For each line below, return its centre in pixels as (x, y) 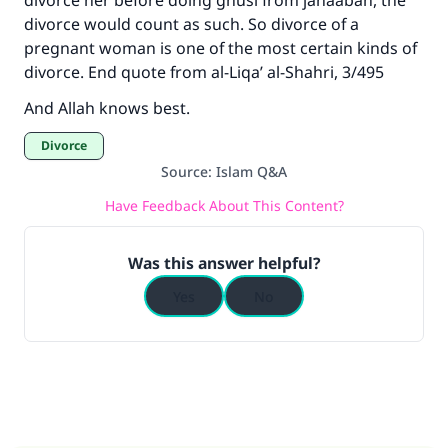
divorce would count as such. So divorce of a (191, 24)
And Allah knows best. (107, 108)
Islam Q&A (251, 171)
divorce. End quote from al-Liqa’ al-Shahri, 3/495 (206, 72)
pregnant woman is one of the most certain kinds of (220, 48)
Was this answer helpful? (224, 263)
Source (184, 171)
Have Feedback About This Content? (224, 205)
